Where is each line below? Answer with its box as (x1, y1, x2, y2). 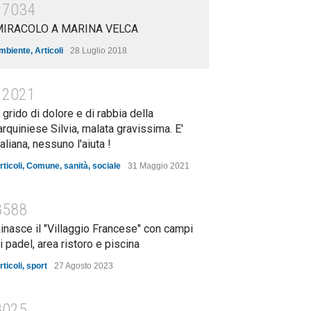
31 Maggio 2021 (128, 161, 190, 171)
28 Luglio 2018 (70, 46, 127, 56)
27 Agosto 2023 (54, 261, 113, 271)
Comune (26, 161, 60, 171)
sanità (64, 161, 88, 171)
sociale (92, 161, 121, 171)
